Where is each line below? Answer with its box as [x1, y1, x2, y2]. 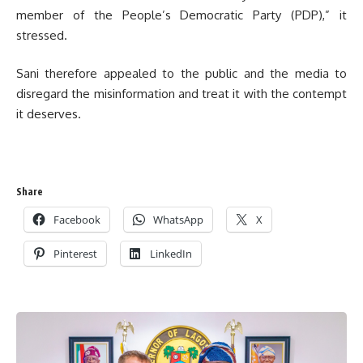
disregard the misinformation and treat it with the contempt [16, 86, 347, 101]
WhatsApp [153, 212, 203, 227]
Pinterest [53, 246, 97, 261]
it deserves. [16, 106, 81, 122]
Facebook [53, 212, 100, 227]
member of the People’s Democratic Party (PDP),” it [16, 6, 347, 23]
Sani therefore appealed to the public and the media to [16, 66, 347, 81]
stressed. [16, 27, 67, 43]
